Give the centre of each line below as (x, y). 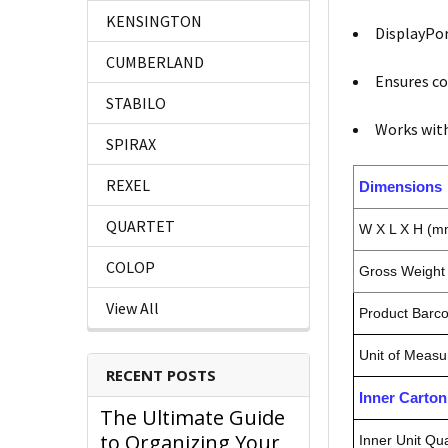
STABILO (136, 103)
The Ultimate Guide (192, 418)
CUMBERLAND (155, 62)
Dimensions (401, 187)
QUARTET (140, 226)
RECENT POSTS (161, 375)
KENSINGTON (154, 21)
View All (132, 308)
